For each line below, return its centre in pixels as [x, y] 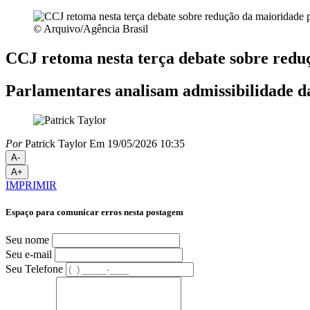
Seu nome [27, 240]
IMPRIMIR [31, 185]
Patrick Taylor [54, 143]
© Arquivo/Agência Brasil [91, 29]
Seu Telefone [34, 269]
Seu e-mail [29, 255]
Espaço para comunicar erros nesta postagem [94, 212]
